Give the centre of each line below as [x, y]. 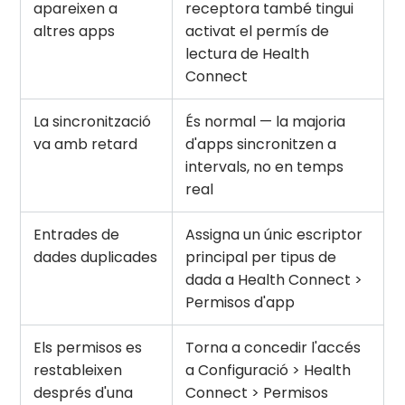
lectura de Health [248, 53]
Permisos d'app [240, 302]
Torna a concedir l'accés [273, 347]
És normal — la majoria [266, 121]
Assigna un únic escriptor [274, 234]
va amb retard [86, 144]
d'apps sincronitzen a [261, 144]
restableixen [78, 370]
